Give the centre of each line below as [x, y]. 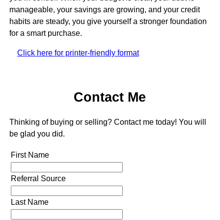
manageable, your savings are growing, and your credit [104, 9]
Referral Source [38, 178]
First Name [30, 155]
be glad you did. [37, 134]
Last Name [29, 202]
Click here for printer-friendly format [78, 53]
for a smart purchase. [45, 33]
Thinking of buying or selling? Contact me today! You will [108, 122]
